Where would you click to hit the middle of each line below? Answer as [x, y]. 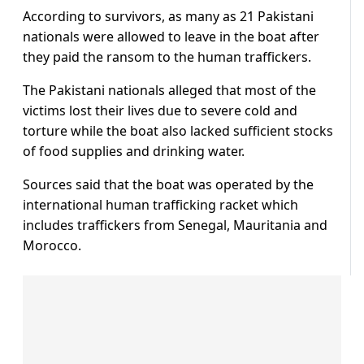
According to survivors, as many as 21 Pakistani [168, 17]
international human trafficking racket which [160, 205]
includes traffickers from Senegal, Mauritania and [175, 225]
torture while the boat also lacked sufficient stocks [178, 131]
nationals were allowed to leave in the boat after [171, 37]
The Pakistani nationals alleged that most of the [169, 91]
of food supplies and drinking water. [134, 152]
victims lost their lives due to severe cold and [160, 111]
